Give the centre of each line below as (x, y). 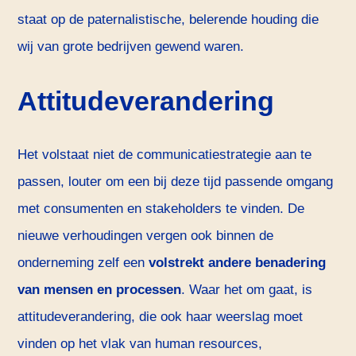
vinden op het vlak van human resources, (140, 344)
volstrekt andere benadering (238, 263)
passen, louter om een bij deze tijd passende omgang (176, 182)
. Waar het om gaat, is (247, 290)
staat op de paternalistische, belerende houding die (168, 20)
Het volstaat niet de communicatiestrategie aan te (165, 155)
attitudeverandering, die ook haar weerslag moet (161, 317)
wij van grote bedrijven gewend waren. (131, 47)
